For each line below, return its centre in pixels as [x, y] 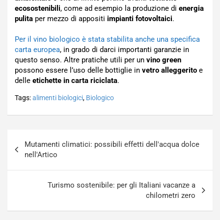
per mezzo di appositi [70, 18]
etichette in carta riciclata [75, 80]
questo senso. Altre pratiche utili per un [81, 60]
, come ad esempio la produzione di [120, 8]
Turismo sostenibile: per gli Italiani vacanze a [122, 185]
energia [191, 8]
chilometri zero [171, 195]
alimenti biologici [58, 97]
